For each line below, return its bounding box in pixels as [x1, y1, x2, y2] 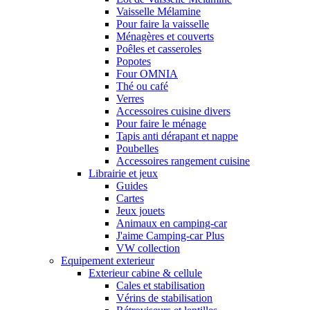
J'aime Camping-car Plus [116, 230, 224, 242]
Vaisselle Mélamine [116, 6, 201, 18]
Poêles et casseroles [116, 43, 201, 55]
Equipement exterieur [61, 255, 154, 267]
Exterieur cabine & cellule [89, 267, 202, 280]
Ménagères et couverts [116, 30, 214, 43]
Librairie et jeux [89, 167, 158, 180]
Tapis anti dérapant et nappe [116, 130, 238, 143]
